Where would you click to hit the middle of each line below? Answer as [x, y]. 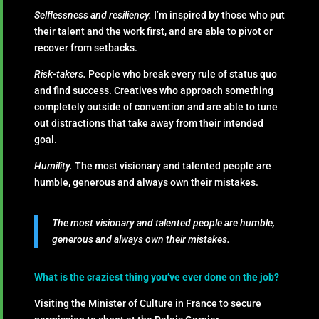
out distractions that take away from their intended [149, 123]
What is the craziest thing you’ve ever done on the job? [157, 277]
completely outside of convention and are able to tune [156, 106]
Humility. [54, 166]
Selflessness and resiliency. [93, 15]
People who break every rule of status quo [183, 74]
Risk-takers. [61, 74]
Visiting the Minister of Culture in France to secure [148, 303]
